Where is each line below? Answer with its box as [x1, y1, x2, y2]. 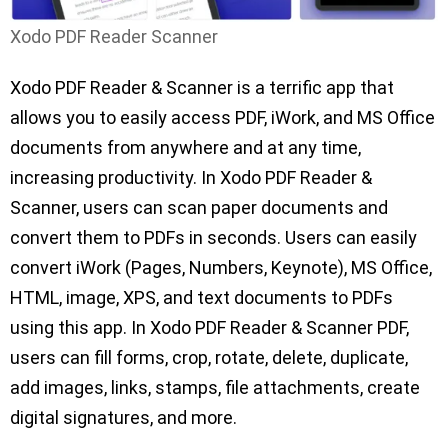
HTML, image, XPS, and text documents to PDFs [10, 287, 393, 309]
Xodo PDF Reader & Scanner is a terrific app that [10, 77, 394, 99]
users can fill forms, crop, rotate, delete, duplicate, [10, 347, 408, 369]
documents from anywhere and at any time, [10, 137, 361, 159]
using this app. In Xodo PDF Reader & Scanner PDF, [10, 317, 409, 339]
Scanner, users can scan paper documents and [10, 197, 388, 219]
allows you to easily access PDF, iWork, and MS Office [10, 107, 435, 129]
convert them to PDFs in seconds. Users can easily [10, 227, 417, 249]
